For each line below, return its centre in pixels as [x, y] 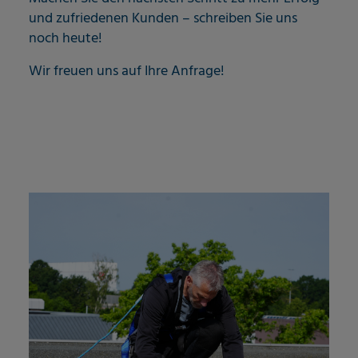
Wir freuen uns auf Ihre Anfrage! [127, 71]
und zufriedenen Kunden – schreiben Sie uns [163, 18]
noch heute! [66, 38]
